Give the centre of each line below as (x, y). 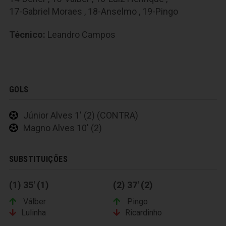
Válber (34, 201)
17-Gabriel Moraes (46, 11)
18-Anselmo (112, 11)
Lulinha (34, 212)
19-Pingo (160, 11)
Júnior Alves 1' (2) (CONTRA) (81, 115)
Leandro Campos (81, 35)
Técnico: (27, 35)
